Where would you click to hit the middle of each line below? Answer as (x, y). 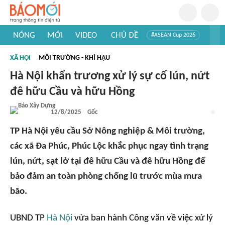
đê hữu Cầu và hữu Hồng (72, 92)
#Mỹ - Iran (84, 50)
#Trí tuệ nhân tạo (37, 50)
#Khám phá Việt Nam (136, 50)
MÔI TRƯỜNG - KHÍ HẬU (74, 58)
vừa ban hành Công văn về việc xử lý (143, 218)
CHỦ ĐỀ (124, 35)
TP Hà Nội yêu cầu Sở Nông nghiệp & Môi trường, (107, 131)
